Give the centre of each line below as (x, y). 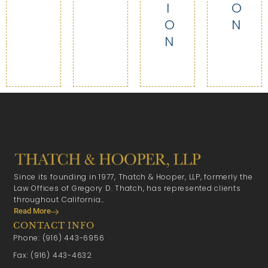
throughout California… (60, 199)
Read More (33, 211)
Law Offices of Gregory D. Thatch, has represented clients (127, 188)
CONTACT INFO (54, 225)
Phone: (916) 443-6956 (59, 237)
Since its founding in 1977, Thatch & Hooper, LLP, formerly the (133, 176)
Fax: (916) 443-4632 (53, 255)
